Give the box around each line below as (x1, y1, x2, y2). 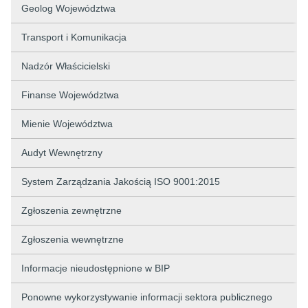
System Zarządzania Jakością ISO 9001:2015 (21, 176, 220, 187)
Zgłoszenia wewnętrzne (21, 234, 124, 245)
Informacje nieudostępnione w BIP (21, 263, 170, 274)
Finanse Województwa (21, 89, 119, 100)
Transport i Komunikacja (21, 32, 126, 43)
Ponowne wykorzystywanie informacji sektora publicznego (21, 291, 272, 302)
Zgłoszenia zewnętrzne (21, 205, 122, 216)
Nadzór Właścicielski (21, 60, 110, 71)
